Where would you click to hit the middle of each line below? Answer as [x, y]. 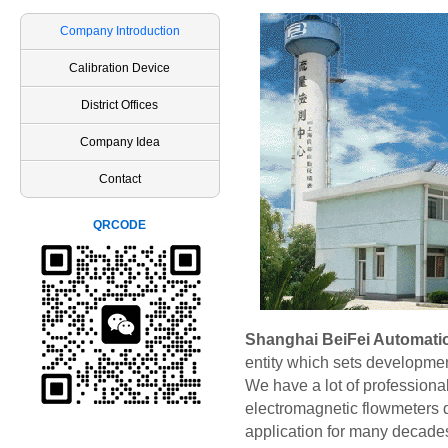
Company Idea [120, 142]
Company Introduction [120, 31]
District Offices [120, 105]
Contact [120, 179]
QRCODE [120, 225]
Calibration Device [120, 68]
